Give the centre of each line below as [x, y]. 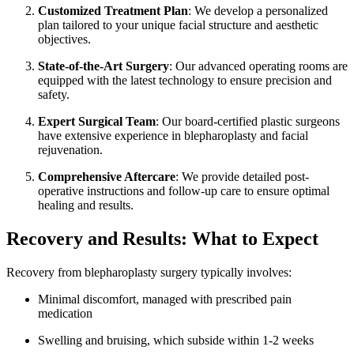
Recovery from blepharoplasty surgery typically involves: [149, 272]
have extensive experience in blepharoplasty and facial [173, 135]
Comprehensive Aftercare [107, 176]
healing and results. [86, 205]
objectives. [64, 39]
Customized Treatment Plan [113, 10]
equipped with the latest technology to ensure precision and [185, 80]
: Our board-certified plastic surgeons [248, 121]
